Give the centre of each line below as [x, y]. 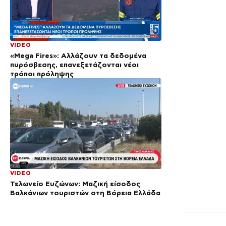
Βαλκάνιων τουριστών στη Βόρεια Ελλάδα [85, 192]
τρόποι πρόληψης [42, 73]
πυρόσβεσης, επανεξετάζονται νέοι [74, 64]
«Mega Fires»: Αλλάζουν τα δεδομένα [78, 55]
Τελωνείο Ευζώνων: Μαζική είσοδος [75, 183]
